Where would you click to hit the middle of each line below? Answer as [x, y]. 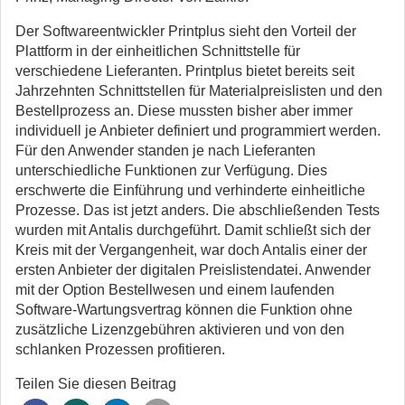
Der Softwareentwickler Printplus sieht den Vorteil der [186, 31]
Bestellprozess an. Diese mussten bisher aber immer [184, 111]
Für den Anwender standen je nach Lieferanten [165, 151]
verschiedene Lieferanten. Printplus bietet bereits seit [185, 71]
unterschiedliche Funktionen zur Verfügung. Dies [171, 170]
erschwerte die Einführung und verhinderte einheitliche [190, 190]
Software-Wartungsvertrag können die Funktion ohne [184, 310]
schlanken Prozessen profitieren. [120, 349]
